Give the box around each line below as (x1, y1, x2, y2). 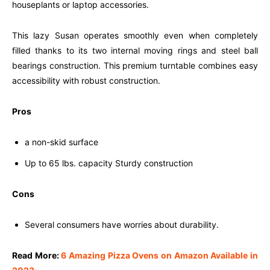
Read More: (12, 250, 61, 261)
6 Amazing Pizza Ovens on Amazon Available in (61, 250, 259, 261)
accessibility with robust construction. (12, 75, 160, 86)
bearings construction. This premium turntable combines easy (12, 60, 258, 71)
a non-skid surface (25, 137, 98, 148)
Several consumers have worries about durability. (25, 219, 219, 230)
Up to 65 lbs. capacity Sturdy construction (25, 158, 193, 169)
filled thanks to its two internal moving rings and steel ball (12, 45, 258, 56)
